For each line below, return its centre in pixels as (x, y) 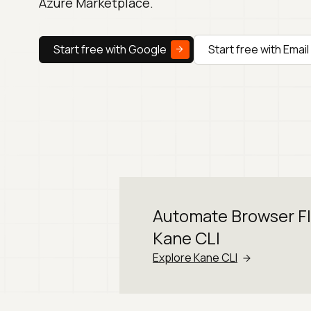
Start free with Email (259, 50)
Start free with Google (110, 50)
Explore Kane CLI (195, 258)
